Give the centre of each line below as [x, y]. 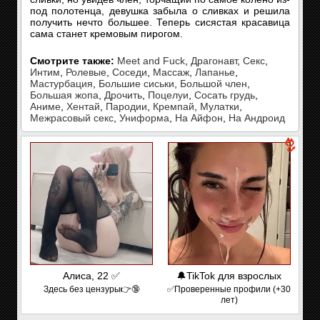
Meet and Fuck [151, 61]
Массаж [171, 72]
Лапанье [215, 72]
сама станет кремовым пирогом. [106, 34]
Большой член [214, 84]
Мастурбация [61, 84]
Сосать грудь [225, 95]
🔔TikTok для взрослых [229, 276]
